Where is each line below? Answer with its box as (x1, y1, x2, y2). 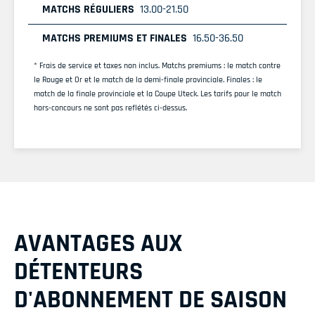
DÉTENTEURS (14, 256, 143, 288)
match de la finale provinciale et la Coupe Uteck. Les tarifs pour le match (34, 89, 281, 100)
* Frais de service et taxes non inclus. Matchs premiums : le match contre (34, 60, 281, 72)
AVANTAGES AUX (14, 228, 182, 260)
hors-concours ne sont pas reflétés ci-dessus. (34, 103, 187, 114)
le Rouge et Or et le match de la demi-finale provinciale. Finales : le (34, 75, 262, 86)
